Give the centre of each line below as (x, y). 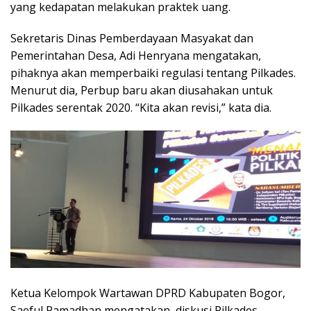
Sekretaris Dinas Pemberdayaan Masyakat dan (132, 39)
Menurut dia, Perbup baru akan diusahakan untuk (142, 91)
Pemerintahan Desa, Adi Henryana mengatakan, (136, 56)
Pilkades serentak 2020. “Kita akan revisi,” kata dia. (141, 108)
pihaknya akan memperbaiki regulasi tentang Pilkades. (153, 73)
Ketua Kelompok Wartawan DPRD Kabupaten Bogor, (148, 293)
